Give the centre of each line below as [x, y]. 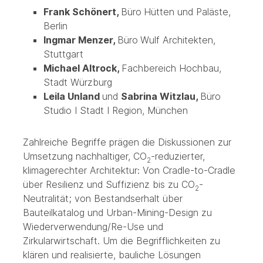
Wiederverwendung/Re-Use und [93, 227]
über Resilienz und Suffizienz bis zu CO [109, 185]
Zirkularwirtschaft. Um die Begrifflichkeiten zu [121, 241]
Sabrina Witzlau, [160, 97]
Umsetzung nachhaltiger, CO [85, 156]
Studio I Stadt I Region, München [115, 111]
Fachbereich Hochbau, [171, 68]
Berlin [55, 26]
